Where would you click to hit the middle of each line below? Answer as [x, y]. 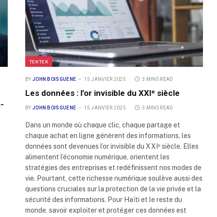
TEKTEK [39, 62]
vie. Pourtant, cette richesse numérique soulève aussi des [114, 178]
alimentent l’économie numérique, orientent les [97, 157]
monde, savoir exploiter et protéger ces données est [106, 210]
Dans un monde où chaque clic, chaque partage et [103, 125]
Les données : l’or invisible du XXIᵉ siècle [102, 93]
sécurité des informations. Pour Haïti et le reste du [104, 200]
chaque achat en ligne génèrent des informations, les [108, 136]
